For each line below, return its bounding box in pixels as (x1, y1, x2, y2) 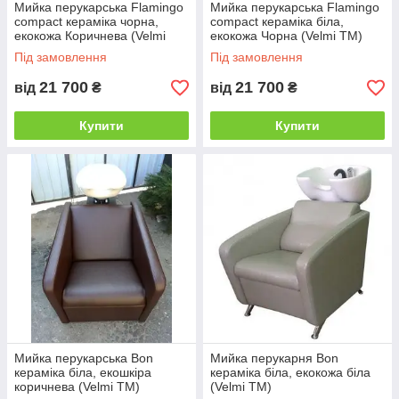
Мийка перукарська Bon (14, 351, 153, 366)
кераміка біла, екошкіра (14, 365, 151, 380)
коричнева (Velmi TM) (14, 379, 140, 395)
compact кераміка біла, (210, 14, 344, 29)
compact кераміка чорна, (14, 14, 159, 29)
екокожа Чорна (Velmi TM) (210, 28, 362, 44)
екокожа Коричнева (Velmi (14, 28, 166, 44)
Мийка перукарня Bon (210, 351, 338, 366)
